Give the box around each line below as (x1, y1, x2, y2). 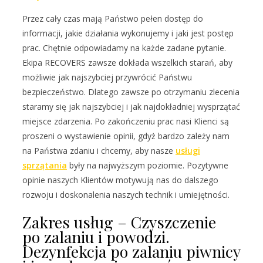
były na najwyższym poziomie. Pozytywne (67, 160, 228, 171)
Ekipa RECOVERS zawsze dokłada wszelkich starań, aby (22, 57, 232, 68)
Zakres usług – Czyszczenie (22, 211, 216, 233)
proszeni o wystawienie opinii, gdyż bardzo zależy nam (22, 130, 230, 141)
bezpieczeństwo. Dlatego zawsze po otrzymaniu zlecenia (22, 86, 240, 97)
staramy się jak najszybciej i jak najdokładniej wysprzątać (22, 101, 240, 112)
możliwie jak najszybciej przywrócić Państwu (22, 72, 192, 83)
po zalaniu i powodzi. (22, 226, 170, 248)
